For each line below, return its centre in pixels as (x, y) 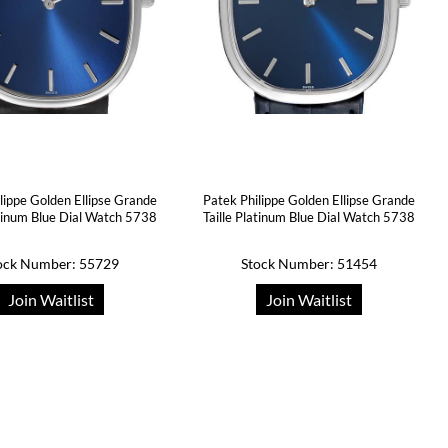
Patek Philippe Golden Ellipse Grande (309, 200)
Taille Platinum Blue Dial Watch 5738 (309, 217)
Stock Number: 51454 (309, 263)
